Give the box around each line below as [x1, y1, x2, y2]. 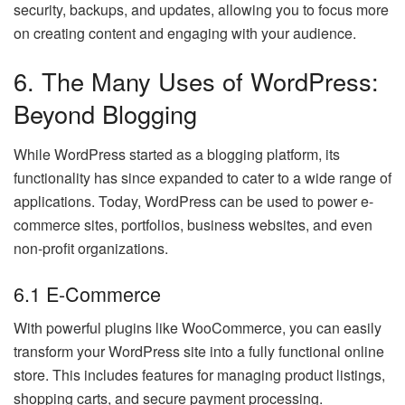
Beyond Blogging [14, 96, 197, 132]
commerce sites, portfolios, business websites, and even [14, 214, 372, 236]
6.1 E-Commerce [14, 278, 161, 307]
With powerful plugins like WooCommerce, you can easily [14, 317, 381, 339]
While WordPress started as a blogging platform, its [14, 144, 340, 165]
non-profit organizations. [14, 238, 168, 259]
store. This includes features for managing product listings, [14, 364, 385, 386]
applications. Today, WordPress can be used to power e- [14, 191, 373, 212]
